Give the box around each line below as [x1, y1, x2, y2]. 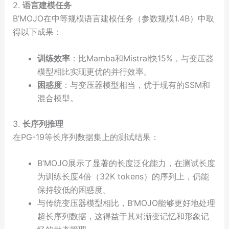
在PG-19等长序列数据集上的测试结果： [12, 131, 159, 142]
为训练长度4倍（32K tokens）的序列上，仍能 [37, 171, 209, 182]
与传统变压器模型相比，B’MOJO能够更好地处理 [37, 198, 215, 209]
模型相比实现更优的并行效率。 [37, 66, 152, 77]
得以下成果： [12, 26, 62, 37]
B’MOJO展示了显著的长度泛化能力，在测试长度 [37, 158, 215, 169]
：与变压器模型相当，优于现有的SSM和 [61, 79, 210, 90]
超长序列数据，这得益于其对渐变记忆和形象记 [37, 211, 209, 222]
